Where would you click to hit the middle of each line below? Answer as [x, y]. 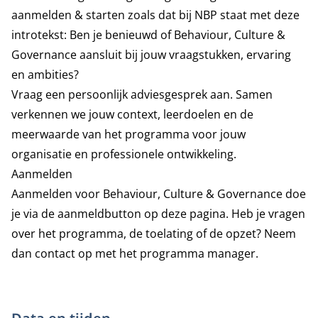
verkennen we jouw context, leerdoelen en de [132, 114]
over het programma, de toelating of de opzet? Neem [154, 234]
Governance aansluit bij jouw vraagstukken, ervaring [151, 55]
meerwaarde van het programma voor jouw [128, 134]
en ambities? [45, 75]
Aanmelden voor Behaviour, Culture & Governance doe [159, 194]
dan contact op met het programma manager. [135, 253]
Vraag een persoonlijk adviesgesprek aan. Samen [142, 94]
